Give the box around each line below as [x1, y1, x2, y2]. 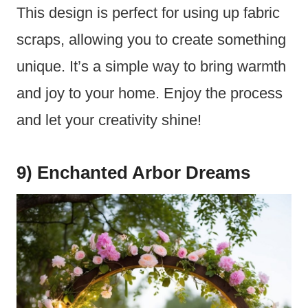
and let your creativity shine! [16, 111, 201, 129]
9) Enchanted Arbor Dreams [16, 162, 250, 184]
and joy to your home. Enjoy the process [16, 85, 283, 102]
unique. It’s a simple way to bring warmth [16, 58, 286, 76]
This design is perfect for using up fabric [16, 4, 280, 22]
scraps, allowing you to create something [16, 31, 286, 49]
